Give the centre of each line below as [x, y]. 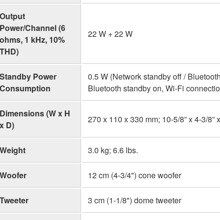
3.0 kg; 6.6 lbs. [113, 150]
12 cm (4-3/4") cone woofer [135, 175]
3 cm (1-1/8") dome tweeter [135, 200]
